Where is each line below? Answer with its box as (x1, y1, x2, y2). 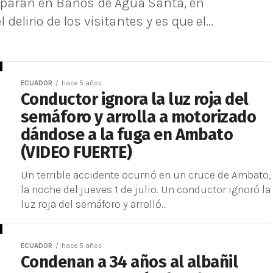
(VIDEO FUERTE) (21, 143, 132, 162)
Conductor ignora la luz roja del (21, 90, 249, 109)
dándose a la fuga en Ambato (21, 125, 233, 144)
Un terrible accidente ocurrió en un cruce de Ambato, (21, 169, 271, 181)
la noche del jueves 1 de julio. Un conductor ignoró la (21, 183, 271, 196)
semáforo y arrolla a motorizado (21, 107, 257, 127)
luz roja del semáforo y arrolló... (21, 198, 167, 210)
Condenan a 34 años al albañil (21, 252, 238, 272)
